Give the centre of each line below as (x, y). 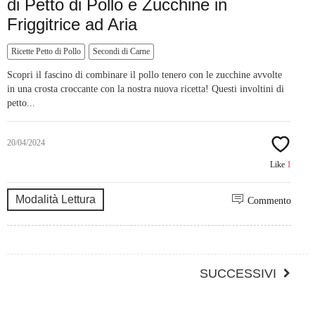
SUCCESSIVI (238, 274)
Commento (269, 201)
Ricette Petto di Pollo (46, 52)
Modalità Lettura (56, 200)
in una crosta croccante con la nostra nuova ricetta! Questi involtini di (146, 89)
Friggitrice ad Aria (72, 25)
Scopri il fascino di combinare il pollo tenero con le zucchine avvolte (144, 75)
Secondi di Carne (121, 52)
